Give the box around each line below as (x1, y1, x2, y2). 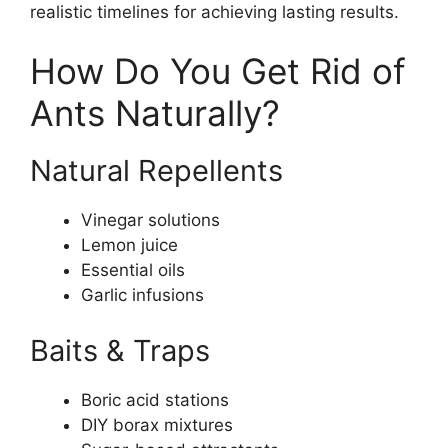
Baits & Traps (30, 332, 210, 368)
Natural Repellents (30, 153, 283, 188)
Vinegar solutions (81, 210, 220, 230)
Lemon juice (81, 235, 178, 255)
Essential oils (81, 260, 185, 280)
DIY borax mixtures (81, 414, 233, 435)
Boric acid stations (81, 389, 229, 410)
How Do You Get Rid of (30, 50, 406, 92)
